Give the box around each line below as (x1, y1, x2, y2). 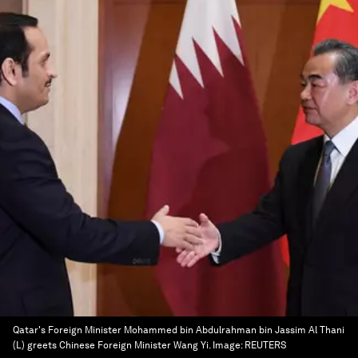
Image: (213, 340, 245, 351)
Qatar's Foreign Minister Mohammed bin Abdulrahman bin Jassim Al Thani (13, 324, 344, 336)
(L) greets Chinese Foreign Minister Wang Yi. (13, 340, 210, 351)
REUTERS (245, 340, 287, 351)
